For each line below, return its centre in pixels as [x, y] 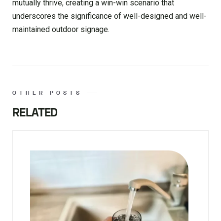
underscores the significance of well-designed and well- [110, 16]
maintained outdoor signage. [61, 29]
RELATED [35, 112]
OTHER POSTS [47, 92]
